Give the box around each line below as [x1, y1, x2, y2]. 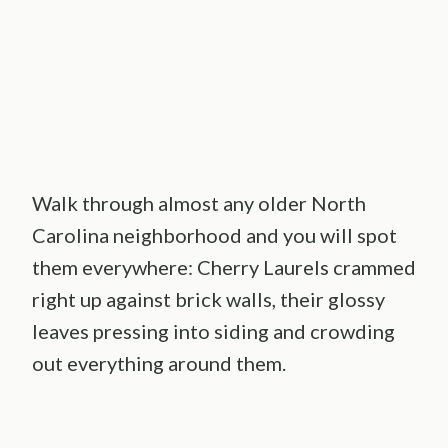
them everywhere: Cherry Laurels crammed [32, 255, 416, 280]
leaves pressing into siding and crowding [32, 319, 395, 344]
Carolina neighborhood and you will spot [32, 223, 397, 248]
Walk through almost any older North [32, 191, 366, 216]
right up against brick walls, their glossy [32, 287, 385, 312]
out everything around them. [32, 351, 286, 376]
